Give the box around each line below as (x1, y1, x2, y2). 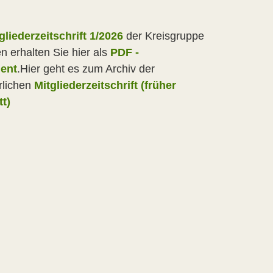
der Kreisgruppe (123, 29, 204, 42)
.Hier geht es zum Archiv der (17, 62, 155, 75)
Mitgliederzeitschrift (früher (34, 79, 176, 91)
